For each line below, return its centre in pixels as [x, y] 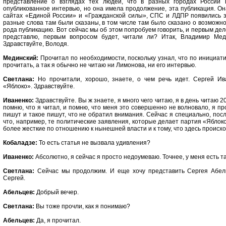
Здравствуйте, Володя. [36, 44]
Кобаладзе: [20, 143]
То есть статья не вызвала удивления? [94, 143]
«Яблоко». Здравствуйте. [39, 86]
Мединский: [21, 58]
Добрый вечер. [57, 192]
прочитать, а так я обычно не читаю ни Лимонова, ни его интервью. [100, 65]
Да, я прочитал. [58, 220]
